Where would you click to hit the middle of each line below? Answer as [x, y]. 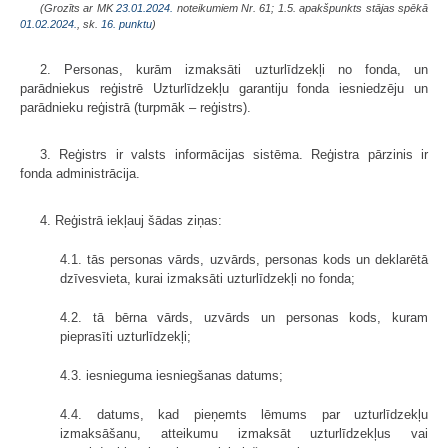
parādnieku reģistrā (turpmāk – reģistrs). [135, 108]
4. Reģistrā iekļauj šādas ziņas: [131, 221]
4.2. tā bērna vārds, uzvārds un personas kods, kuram [244, 318]
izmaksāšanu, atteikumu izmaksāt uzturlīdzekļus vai [244, 434]
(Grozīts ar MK [78, 8]
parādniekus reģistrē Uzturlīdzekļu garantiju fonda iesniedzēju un [224, 89]
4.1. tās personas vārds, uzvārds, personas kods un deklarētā [244, 260]
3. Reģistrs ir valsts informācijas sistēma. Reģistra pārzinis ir [234, 155]
